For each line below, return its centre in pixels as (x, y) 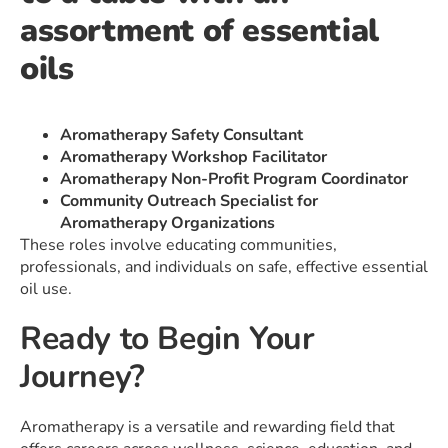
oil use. (46, 289)
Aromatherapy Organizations (167, 223)
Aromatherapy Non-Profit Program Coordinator (234, 179)
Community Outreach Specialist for (189, 201)
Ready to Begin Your (167, 339)
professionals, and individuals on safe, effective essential (224, 267)
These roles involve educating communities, (178, 245)
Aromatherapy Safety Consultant (181, 135)
